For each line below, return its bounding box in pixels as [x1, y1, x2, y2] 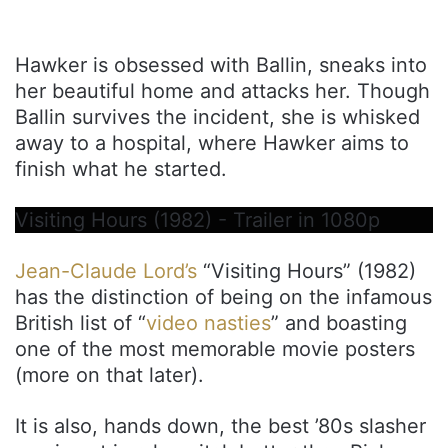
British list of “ [15, 310, 146, 335]
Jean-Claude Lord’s [15, 258, 197, 283]
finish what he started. [15, 156, 227, 181]
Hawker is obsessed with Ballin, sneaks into [15, 52, 427, 77]
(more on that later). [15, 362, 204, 387]
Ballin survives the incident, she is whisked [15, 104, 420, 129]
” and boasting [271, 310, 407, 335]
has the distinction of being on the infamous [15, 284, 432, 309]
